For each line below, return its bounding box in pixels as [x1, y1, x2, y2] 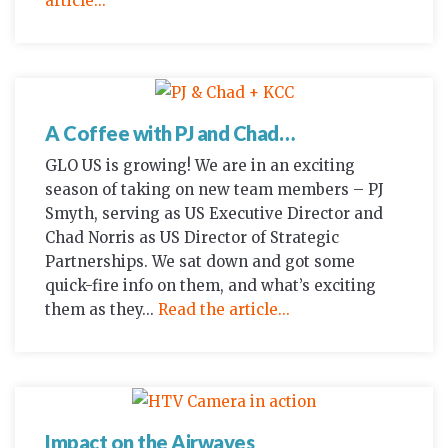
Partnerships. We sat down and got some [45, 252, 355, 272]
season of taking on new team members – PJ [45, 180, 384, 200]
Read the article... [158, 300, 290, 320]
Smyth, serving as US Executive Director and [45, 204, 383, 224]
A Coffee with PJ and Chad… [45, 121, 294, 146]
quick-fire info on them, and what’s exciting [45, 276, 376, 296]
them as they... [45, 300, 158, 320]
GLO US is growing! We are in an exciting [45, 156, 355, 176]
